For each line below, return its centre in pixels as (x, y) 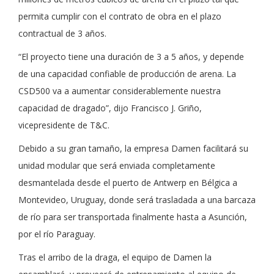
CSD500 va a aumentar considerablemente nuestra (120, 91)
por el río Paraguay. (57, 234)
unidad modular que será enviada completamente (117, 165)
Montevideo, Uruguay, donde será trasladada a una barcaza (137, 200)
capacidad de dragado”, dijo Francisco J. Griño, (110, 108)
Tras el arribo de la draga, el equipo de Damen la (115, 257)
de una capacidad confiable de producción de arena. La (127, 74)
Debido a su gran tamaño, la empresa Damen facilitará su (133, 148)
